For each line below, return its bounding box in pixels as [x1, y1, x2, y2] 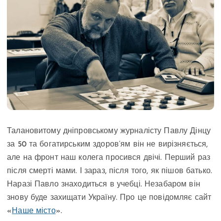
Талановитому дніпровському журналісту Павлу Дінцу [7, 127, 211, 135]
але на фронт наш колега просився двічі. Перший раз [7, 153, 211, 162]
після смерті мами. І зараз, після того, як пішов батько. [7, 167, 212, 175]
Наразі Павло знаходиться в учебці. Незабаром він [7, 180, 200, 188]
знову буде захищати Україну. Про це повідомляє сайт [7, 193, 212, 202]
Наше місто [12, 207, 56, 215]
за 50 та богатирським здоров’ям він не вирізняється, [7, 140, 208, 148]
